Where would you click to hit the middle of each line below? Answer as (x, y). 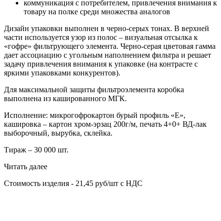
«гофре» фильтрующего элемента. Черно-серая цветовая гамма (110, 46)
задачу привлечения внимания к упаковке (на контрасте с (101, 64)
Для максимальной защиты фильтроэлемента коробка (94, 90)
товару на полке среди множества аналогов (97, 12)
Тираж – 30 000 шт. (36, 150)
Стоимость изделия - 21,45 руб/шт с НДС (73, 184)
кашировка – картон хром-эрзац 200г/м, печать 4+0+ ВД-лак (105, 124)
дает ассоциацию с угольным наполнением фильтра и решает (108, 55)
